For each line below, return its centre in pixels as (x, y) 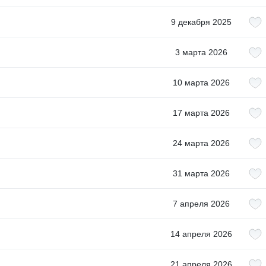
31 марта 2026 (201, 173)
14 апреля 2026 (201, 234)
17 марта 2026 (201, 113)
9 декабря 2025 (201, 22)
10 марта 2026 (201, 83)
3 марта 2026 (201, 52)
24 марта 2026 (201, 143)
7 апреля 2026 (201, 204)
